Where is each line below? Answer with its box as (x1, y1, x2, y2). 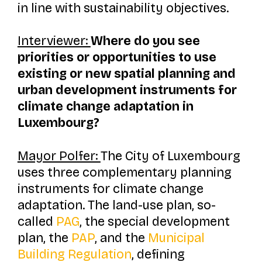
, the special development (79, 213, 230, 229)
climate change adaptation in (17, 99, 194, 115)
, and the (94, 230, 148, 246)
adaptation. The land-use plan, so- (17, 197, 216, 213)
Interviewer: (17, 33, 91, 49)
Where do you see (90, 33, 200, 49)
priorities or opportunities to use (17, 50, 216, 65)
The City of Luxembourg (100, 148, 240, 164)
